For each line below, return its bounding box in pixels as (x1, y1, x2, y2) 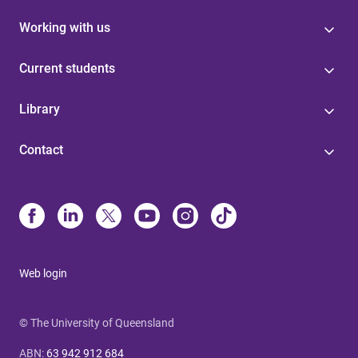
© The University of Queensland (19, 316, 174, 330)
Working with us (19, 20, 110, 36)
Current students (19, 61, 115, 77)
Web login (19, 267, 67, 280)
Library (19, 101, 60, 117)
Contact (19, 142, 63, 158)
